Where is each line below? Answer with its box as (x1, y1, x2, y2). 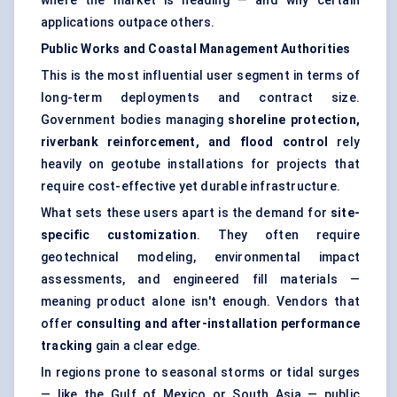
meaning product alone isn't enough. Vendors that (41, 294, 360, 309)
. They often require (196, 228, 361, 243)
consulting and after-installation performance (75, 316, 361, 331)
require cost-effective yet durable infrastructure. (41, 179, 341, 194)
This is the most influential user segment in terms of (41, 68, 360, 83)
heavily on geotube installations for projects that (41, 157, 360, 172)
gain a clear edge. (92, 339, 201, 354)
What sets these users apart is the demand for (41, 206, 331, 221)
